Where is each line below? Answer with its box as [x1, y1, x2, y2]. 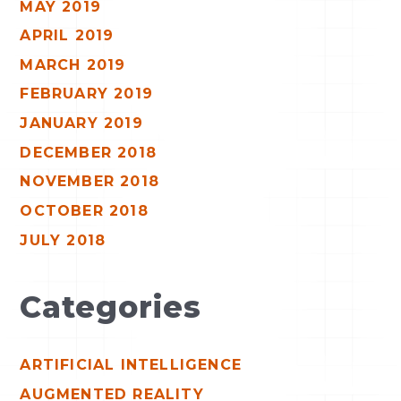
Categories [20, 288, 202, 325]
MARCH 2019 [20, 55, 126, 73]
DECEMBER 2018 [20, 143, 158, 161]
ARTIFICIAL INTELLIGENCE [20, 356, 243, 374]
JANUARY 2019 [20, 115, 143, 132]
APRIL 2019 [20, 27, 115, 45]
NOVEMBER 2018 [20, 173, 160, 191]
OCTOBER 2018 [20, 202, 149, 220]
